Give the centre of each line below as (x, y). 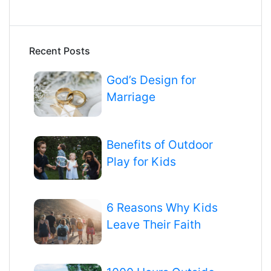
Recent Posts (60, 51)
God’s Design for (151, 80)
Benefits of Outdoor (160, 144)
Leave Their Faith (154, 225)
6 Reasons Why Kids (162, 208)
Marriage (131, 96)
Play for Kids (141, 161)
